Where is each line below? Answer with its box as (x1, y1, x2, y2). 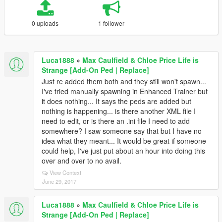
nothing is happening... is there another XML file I (42, 106, 196, 116)
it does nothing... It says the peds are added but (42, 96, 191, 106)
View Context (50, 168, 81, 176)
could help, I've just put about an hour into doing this (42, 146, 205, 156)
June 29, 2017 (42, 177, 76, 185)
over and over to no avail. (42, 156, 121, 166)
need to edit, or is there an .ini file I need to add (42, 116, 190, 126)
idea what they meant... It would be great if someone (42, 136, 206, 146)
